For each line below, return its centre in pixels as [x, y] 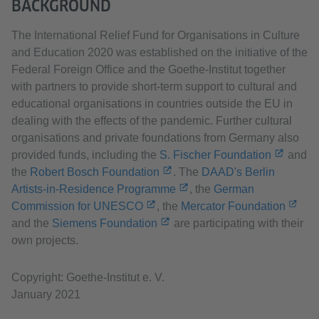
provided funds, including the [85, 155]
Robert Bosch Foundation [95, 172]
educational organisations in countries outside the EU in [152, 104]
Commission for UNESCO [77, 206]
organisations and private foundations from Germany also [155, 138]
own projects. [45, 241]
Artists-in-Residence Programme [94, 189]
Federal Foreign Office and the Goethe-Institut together [148, 70]
